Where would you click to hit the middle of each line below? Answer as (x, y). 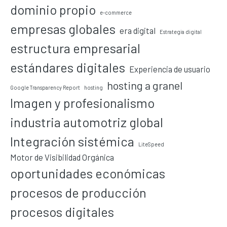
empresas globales (63, 29)
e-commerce (116, 13)
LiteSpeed (151, 144)
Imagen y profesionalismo (82, 103)
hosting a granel (145, 85)
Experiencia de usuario (170, 69)
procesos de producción (78, 193)
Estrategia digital (181, 32)
